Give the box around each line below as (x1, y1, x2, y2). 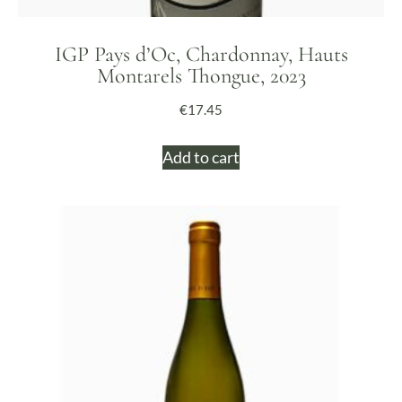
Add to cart (162, 146, 240, 167)
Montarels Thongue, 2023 (96, 62, 306, 89)
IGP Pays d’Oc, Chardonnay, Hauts (54, 40, 348, 67)
